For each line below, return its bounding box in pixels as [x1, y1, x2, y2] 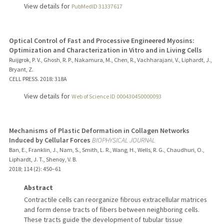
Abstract [23, 182, 53, 192]
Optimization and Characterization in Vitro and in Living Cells [8, 45, 202, 54]
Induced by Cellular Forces [8, 135, 90, 144]
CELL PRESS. [8, 74, 39, 82]
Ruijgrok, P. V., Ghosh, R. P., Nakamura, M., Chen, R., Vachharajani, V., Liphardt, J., [8, 55, 212, 63]
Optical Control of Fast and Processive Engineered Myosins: [8, 35, 194, 45]
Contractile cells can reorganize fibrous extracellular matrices [23, 194, 207, 204]
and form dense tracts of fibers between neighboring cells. [23, 204, 199, 214]
